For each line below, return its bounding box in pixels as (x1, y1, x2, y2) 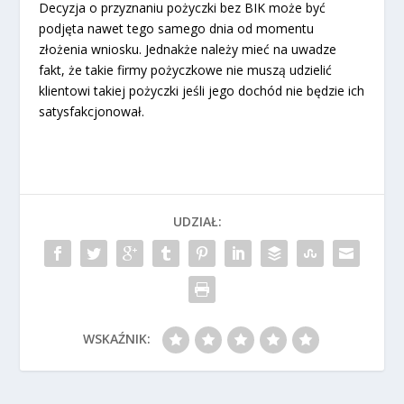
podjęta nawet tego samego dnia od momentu (38, 19, 314, 37)
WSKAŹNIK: (82, 329, 151, 347)
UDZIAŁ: (173, 212, 222, 230)
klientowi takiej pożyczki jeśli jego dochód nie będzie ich (38, 81, 364, 99)
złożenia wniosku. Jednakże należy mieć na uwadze (38, 40, 336, 58)
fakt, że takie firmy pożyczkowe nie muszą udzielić (38, 60, 332, 78)
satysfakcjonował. (38, 102, 144, 120)
